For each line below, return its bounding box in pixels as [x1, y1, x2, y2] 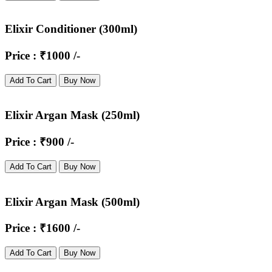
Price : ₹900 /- [5, 135, 74, 149]
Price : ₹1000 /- [5, 49, 80, 63]
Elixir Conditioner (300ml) [5, 22, 137, 36]
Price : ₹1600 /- [5, 222, 80, 235]
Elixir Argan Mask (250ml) [5, 109, 140, 122]
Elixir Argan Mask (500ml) [5, 195, 140, 208]
